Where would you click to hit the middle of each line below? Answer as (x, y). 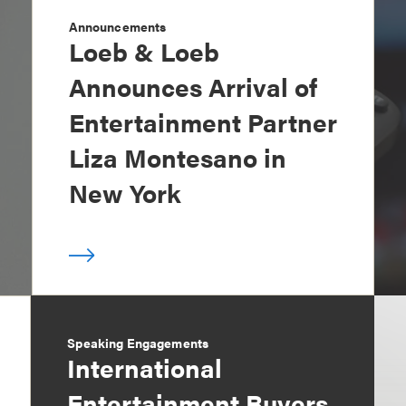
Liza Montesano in (177, 156)
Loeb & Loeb (144, 50)
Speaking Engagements (138, 342)
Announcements (117, 26)
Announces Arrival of (193, 86)
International (145, 367)
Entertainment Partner (203, 121)
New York (125, 192)
